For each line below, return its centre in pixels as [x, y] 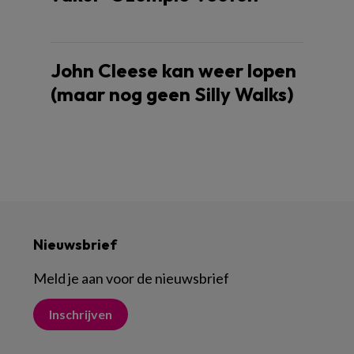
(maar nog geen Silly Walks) [172, 94]
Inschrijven [81, 314]
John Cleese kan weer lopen [173, 70]
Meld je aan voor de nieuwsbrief [131, 278]
